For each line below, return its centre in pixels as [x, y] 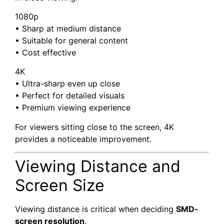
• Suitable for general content [71, 41]
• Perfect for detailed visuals [70, 96]
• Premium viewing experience [73, 108]
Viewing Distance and [98, 166]
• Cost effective [45, 53]
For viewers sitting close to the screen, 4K [94, 127]
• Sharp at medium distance [68, 29]
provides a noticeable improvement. [83, 139]
